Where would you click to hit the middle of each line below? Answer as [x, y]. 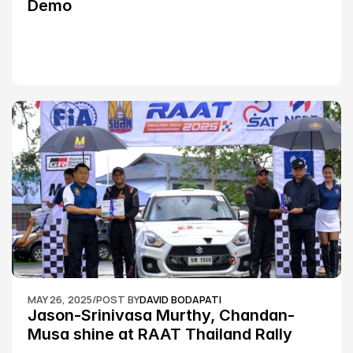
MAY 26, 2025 [60, 299]
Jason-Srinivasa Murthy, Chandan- [161, 315]
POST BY [118, 299]
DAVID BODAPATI [180, 299]
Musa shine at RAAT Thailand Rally [160, 334]
